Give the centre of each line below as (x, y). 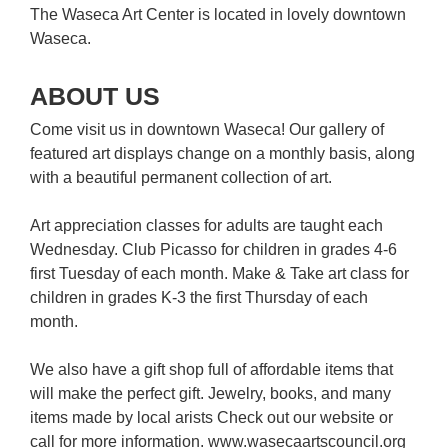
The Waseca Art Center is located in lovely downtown (218, 15)
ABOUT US (95, 96)
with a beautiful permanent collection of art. (181, 178)
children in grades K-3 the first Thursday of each (199, 298)
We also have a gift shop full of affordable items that (211, 370)
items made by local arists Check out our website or (211, 418)
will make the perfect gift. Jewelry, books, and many (210, 394)
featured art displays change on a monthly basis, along (222, 154)
